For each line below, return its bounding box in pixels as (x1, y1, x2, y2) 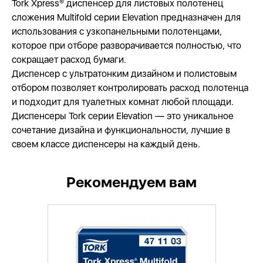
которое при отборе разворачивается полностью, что (12, 40, 241, 51)
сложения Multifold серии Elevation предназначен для (12, 12, 241, 23)
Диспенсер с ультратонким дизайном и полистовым (12, 68, 237, 79)
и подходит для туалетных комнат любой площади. (12, 96, 234, 107)
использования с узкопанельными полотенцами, (12, 26, 222, 37)
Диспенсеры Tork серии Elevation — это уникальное (12, 110, 234, 122)
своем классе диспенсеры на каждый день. (12, 139, 200, 150)
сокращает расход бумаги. (12, 54, 126, 65)
